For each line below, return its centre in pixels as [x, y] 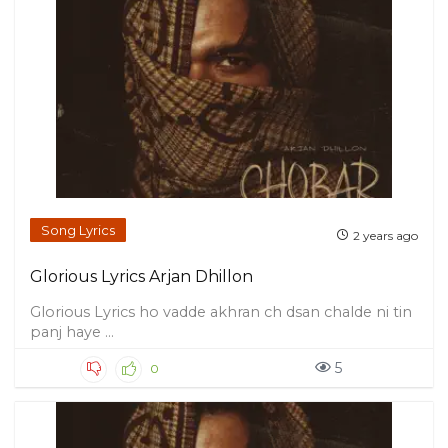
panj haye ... [72, 332]
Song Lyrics [78, 230]
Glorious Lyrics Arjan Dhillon [141, 276]
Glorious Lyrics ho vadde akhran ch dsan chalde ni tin [221, 312]
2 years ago [385, 235]
